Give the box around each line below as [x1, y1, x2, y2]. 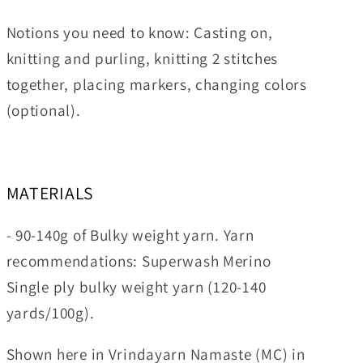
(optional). [6, 99, 81, 121]
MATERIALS [6, 181, 94, 205]
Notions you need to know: [6, 21, 190, 43]
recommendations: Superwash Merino [6, 250, 271, 272]
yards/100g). [6, 302, 98, 324]
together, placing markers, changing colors [6, 73, 307, 95]
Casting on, [190, 21, 273, 43]
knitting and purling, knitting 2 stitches [6, 47, 279, 69]
